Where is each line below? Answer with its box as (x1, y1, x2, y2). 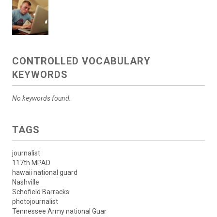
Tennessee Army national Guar (12, 207, 107, 215)
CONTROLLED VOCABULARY (12, 55, 151, 67)
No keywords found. (12, 94, 71, 102)
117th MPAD (12, 158, 50, 167)
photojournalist (12, 197, 58, 205)
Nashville (12, 178, 39, 186)
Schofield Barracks (12, 187, 69, 196)
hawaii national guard (12, 168, 77, 176)
